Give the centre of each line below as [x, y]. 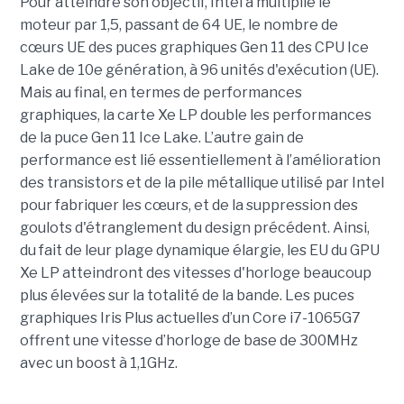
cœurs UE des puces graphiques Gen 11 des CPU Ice [194, 48]
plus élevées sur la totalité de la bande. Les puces [187, 296]
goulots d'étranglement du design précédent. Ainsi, [194, 228]
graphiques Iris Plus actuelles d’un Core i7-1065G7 [190, 318]
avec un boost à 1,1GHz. [98, 363]
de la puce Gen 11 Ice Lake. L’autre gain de [161, 138]
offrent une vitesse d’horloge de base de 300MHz [188, 341]
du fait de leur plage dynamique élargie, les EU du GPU [199, 251]
